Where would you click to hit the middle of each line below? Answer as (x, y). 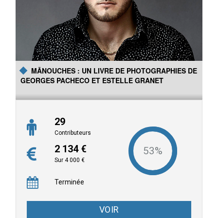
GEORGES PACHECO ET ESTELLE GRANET (92, 81)
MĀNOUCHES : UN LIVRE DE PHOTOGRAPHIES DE (114, 71)
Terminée (70, 182)
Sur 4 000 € (70, 160)
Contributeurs (73, 133)
